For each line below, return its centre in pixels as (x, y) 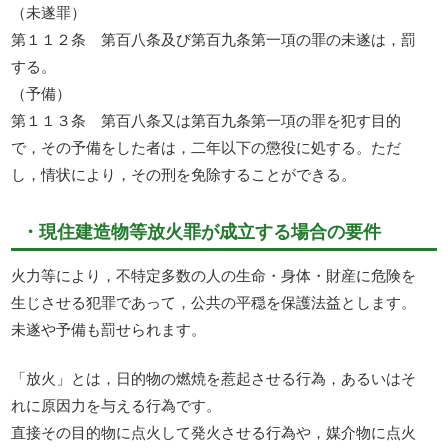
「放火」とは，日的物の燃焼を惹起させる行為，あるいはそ (214, 378)
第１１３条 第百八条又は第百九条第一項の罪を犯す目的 (206, 120)
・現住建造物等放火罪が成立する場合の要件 (201, 230)
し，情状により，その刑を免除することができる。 (184, 174)
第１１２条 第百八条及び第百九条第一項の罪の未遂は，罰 (214, 39)
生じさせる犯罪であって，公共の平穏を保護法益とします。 (214, 301)
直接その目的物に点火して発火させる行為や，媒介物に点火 (214, 432)
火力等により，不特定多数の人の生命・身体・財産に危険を (214, 274)
